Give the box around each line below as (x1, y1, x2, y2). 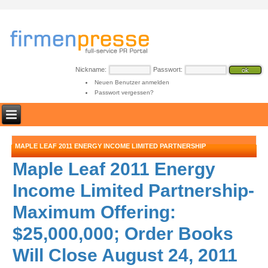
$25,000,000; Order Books (13, 224, 234, 243)
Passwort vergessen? (94, 89, 154, 96)
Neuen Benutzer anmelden (94, 79, 169, 86)
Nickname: (75, 66, 106, 73)
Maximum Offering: (13, 202, 176, 222)
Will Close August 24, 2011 (13, 245, 238, 265)
